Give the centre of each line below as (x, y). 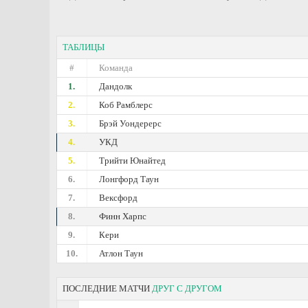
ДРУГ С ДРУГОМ (187, 288)
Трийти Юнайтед (133, 161)
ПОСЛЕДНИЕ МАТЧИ (107, 288)
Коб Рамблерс (126, 105)
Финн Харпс (123, 216)
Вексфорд (119, 198)
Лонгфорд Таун (129, 179)
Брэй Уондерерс (131, 123)
